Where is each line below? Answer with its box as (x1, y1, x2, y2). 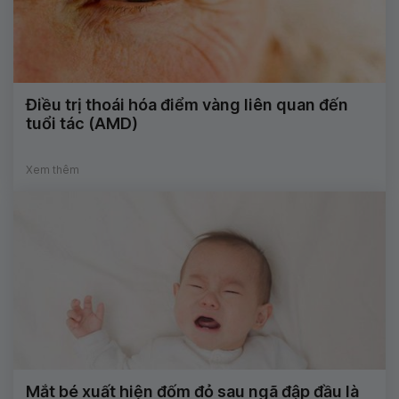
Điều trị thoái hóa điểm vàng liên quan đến (26, 95, 348, 115)
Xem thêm (26, 163, 79, 177)
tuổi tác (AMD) (26, 114, 138, 134)
